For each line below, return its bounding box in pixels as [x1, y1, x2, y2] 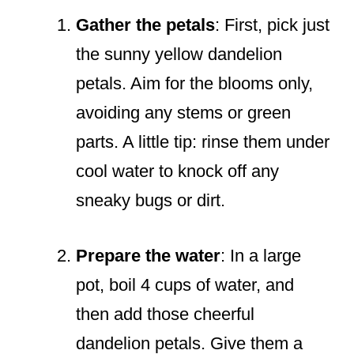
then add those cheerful [76, 304, 254, 325]
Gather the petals [76, 15, 215, 36]
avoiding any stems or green [76, 103, 291, 123]
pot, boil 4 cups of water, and [76, 275, 294, 296]
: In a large [220, 246, 301, 266]
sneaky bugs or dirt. [76, 190, 225, 211]
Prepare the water [76, 246, 220, 266]
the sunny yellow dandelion [76, 44, 282, 65]
